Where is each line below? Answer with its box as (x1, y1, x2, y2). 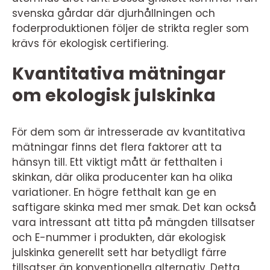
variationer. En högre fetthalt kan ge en (12, 185, 216, 199)
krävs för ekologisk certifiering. (12, 36, 168, 51)
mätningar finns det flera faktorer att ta (12, 140, 222, 154)
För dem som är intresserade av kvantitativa (12, 125, 245, 139)
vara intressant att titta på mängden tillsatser (12, 215, 255, 230)
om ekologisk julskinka (12, 84, 216, 107)
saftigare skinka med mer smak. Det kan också (12, 200, 256, 215)
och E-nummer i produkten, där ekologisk (12, 230, 225, 245)
